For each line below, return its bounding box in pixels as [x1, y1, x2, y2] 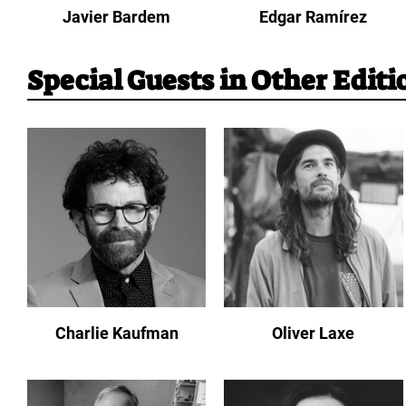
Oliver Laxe [272, 323, 355, 343]
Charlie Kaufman [54, 323, 179, 343]
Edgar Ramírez [259, 7, 368, 27]
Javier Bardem [63, 7, 171, 27]
